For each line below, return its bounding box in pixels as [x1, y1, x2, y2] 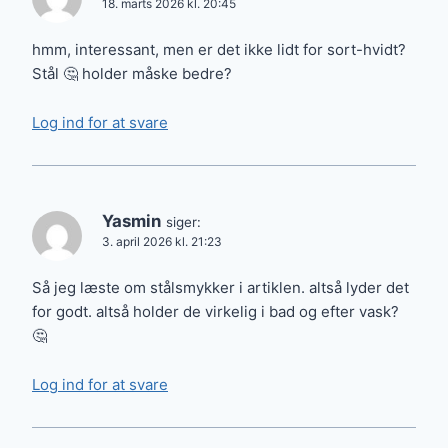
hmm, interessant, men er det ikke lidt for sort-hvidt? [32, 40, 406, 60]
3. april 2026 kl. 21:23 [102, 233, 222, 249]
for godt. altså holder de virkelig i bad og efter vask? [32, 302, 399, 322]
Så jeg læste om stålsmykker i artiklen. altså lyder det [32, 278, 409, 298]
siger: [166, 213, 201, 230]
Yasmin [102, 210, 161, 231]
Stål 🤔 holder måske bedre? [32, 64, 232, 84]
